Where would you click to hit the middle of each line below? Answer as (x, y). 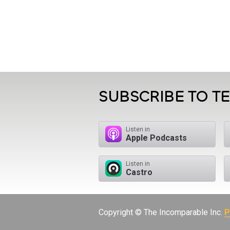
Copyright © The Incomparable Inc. (161, 212)
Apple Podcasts (156, 138)
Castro (139, 172)
